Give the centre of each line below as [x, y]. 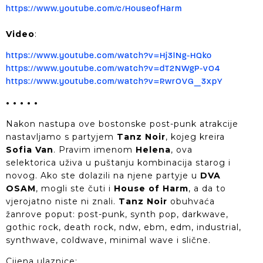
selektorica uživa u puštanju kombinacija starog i [118, 162]
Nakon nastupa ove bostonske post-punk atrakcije [122, 124]
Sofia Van [30, 149]
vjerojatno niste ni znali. [62, 201]
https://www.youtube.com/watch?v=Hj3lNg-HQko [109, 56]
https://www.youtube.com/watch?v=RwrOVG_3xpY [114, 82]
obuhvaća [191, 201]
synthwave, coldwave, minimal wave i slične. [108, 240]
